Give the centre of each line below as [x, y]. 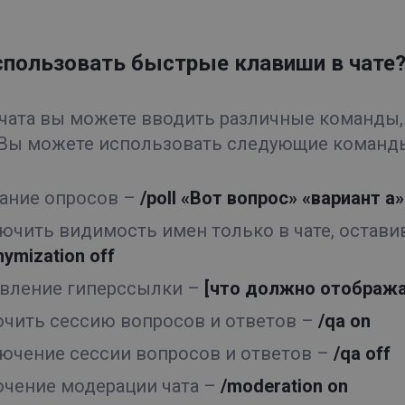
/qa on [344, 321]
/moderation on [284, 386]
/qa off [362, 353]
